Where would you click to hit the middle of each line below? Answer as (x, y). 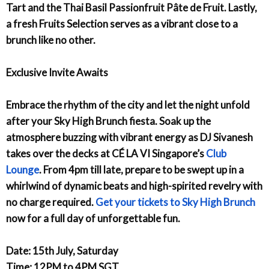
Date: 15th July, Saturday (62, 251)
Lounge (23, 170)
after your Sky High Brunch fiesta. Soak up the (108, 121)
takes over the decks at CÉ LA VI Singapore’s (106, 153)
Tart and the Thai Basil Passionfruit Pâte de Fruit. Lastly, (131, 8)
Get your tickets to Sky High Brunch (175, 202)
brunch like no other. (51, 40)
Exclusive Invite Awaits (57, 72)
